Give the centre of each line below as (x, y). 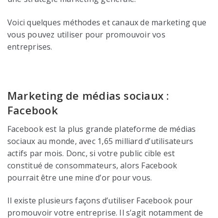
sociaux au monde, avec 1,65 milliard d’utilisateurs (100, 141)
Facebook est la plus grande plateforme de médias (102, 129)
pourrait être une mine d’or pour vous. (80, 178)
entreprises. (30, 46)
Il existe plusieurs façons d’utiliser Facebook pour (100, 201)
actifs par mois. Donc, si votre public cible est (91, 154)
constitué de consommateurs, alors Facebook (92, 166)
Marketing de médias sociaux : (88, 96)
